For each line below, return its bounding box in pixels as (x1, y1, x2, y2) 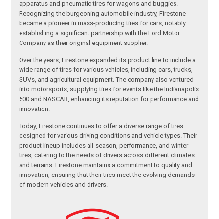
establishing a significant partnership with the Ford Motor (19, 29, 180, 37)
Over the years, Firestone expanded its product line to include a (19, 56, 196, 64)
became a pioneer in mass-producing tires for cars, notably (19, 20, 186, 27)
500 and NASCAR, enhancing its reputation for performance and (19, 95, 199, 103)
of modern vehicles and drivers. (19, 181, 109, 189)
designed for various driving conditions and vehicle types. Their (19, 132, 197, 140)
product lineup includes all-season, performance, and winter (19, 142, 189, 150)
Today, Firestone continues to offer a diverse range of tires (19, 122, 184, 130)
